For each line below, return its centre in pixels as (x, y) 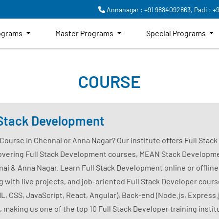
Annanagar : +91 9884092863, (149, 10)
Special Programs (176, 33)
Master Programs (85, 33)
